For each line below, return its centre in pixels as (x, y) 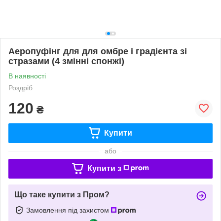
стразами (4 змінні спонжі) (66, 61)
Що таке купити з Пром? (62, 194)
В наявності (27, 76)
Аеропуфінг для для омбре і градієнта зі (98, 51)
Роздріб (20, 88)
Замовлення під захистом (69, 210)
